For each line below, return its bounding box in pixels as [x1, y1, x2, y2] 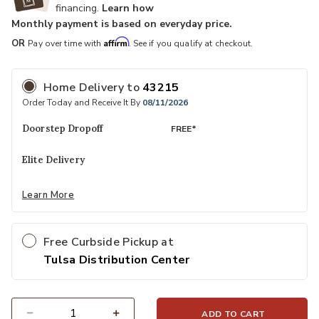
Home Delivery [43, 80, 127, 96]
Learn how [102, 1, 154, 16]
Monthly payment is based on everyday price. [11, 17, 232, 31]
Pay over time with [28, 38, 104, 50]
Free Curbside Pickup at [43, 234, 174, 250]
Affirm [103, 36, 129, 48]
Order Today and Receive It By [22, 97, 142, 109]
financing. [56, 1, 102, 16]
